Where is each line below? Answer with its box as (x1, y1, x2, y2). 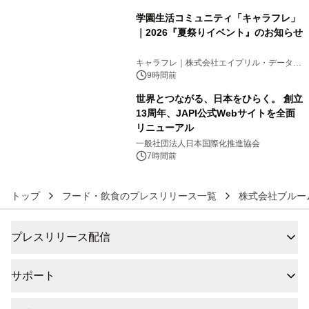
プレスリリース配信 (11, 231, 110, 243)
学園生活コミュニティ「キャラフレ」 (135, 12, 300, 23)
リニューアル (135, 121, 194, 133)
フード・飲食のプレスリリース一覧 (62, 190, 217, 201)
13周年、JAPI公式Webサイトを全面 (135, 107, 295, 119)
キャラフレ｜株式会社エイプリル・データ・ (135, 57, 301, 68)
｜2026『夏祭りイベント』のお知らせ (135, 26, 303, 38)
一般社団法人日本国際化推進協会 (135, 138, 260, 148)
